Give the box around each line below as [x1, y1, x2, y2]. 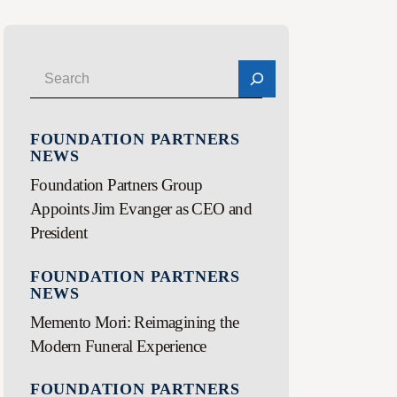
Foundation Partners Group [29, 175, 203, 195]
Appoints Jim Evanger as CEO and [29, 199, 253, 219]
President [29, 223, 88, 243]
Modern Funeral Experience [29, 336, 206, 355]
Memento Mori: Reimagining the [29, 312, 239, 331]
